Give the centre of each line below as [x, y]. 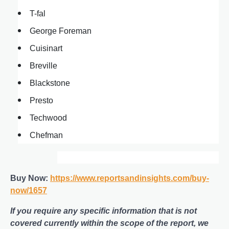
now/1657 [29, 191]
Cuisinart [46, 49]
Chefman [46, 135]
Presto [41, 101]
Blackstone [50, 83]
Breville [43, 66]
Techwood [48, 118]
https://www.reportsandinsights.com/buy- [130, 178]
